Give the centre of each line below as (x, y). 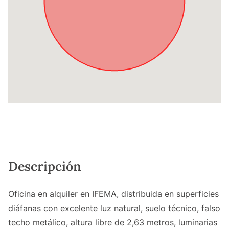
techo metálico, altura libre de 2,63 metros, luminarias (113, 223)
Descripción (45, 166)
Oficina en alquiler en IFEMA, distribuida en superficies (113, 194)
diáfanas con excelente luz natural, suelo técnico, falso (114, 208)
